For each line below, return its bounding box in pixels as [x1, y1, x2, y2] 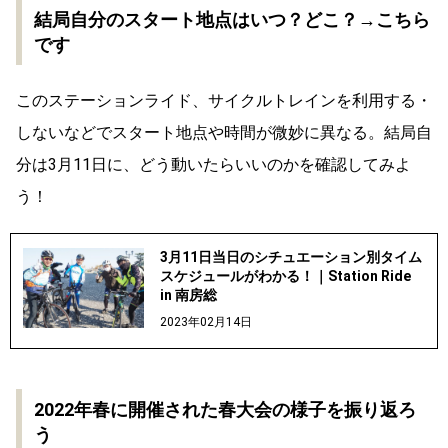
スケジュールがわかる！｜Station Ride [159, 267, 411, 284]
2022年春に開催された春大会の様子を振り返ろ [34, 398, 416, 420]
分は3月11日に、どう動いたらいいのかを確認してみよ [16, 154, 411, 174]
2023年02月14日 [159, 314, 252, 329]
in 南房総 [159, 286, 217, 303]
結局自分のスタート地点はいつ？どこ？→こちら [34, 8, 430, 30]
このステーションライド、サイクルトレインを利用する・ [16, 90, 432, 110]
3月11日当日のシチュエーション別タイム [159, 248, 422, 265]
